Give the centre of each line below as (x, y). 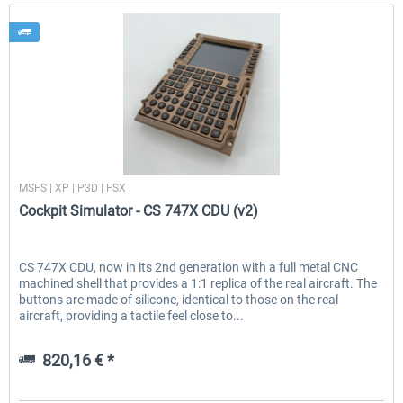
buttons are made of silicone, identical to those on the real (179, 300)
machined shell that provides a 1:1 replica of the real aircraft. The (198, 284)
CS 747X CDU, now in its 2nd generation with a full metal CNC (189, 268)
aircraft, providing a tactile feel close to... (132, 316)
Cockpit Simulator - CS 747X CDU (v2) (139, 211)
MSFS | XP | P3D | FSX (73, 188)
